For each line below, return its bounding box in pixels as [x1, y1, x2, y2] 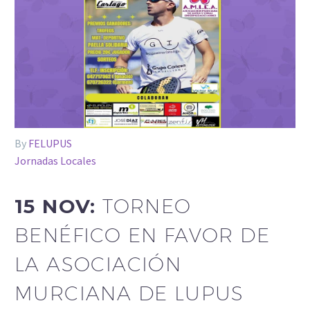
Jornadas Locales [15, 154, 96, 168]
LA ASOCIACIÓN [15, 252, 182, 275]
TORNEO [102, 194, 192, 217]
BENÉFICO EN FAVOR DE [15, 223, 270, 246]
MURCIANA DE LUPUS [15, 281, 244, 304]
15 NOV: [15, 194, 103, 218]
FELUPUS [28, 136, 72, 151]
